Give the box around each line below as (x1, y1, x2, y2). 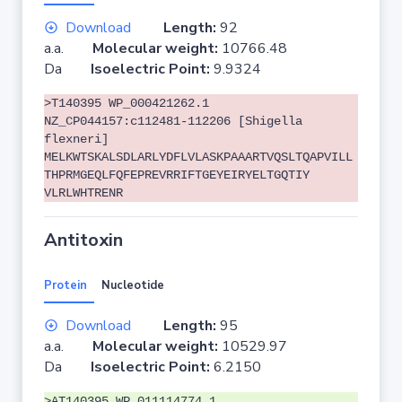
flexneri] (44, 132, 109, 146)
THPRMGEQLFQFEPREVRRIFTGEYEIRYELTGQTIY (44, 168, 310, 182)
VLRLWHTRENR (44, 186, 123, 200)
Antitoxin (44, 228, 123, 252)
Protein (44, 277, 87, 293)
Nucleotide (101, 277, 164, 293)
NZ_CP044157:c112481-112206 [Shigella (44, 114, 302, 128)
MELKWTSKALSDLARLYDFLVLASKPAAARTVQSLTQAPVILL (44, 150, 353, 164)
